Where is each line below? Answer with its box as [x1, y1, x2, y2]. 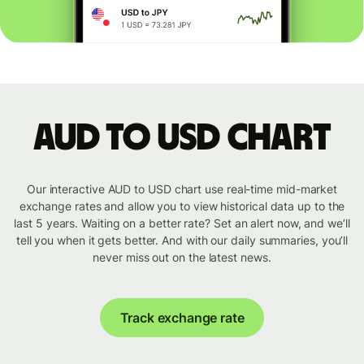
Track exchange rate [119, 310, 245, 327]
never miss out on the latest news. [93, 250, 271, 265]
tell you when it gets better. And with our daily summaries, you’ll [15, 233, 349, 248]
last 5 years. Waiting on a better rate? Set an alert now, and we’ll [14, 216, 350, 231]
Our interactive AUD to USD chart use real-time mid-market [26, 182, 338, 197]
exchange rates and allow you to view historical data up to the [19, 199, 345, 214]
